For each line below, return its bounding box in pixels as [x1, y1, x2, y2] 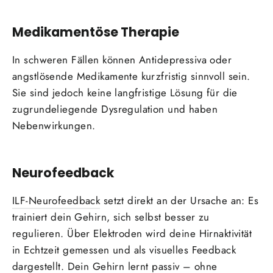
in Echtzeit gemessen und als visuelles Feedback [12, 243, 236, 258]
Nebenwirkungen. [12, 118, 96, 133]
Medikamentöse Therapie [12, 23, 179, 41]
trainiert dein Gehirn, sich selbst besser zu [12, 210, 210, 225]
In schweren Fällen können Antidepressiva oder [12, 52, 232, 68]
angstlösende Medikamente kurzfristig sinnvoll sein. [12, 69, 250, 84]
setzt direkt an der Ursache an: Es [100, 193, 259, 208]
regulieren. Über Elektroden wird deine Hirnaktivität [12, 226, 252, 241]
